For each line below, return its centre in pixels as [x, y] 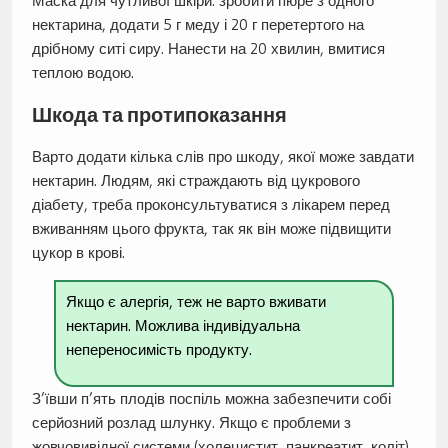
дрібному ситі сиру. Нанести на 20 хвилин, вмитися [208, 48]
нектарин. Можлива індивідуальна [183, 325]
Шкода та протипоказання [159, 114]
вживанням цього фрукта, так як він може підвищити [211, 228]
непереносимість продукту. [159, 349]
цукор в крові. [78, 252]
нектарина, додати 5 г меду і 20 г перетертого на [197, 24]
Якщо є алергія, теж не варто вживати [196, 301]
